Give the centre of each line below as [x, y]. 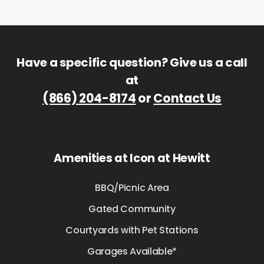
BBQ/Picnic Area [132, 188]
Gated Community [132, 209]
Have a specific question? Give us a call [132, 63]
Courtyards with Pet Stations [132, 230]
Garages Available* [132, 252]
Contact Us [188, 98]
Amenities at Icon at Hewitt [132, 159]
